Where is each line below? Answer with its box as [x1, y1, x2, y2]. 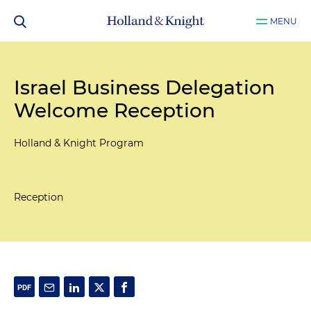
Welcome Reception [14, 99, 215, 122]
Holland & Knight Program [14, 137, 144, 149]
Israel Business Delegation [14, 76, 275, 99]
